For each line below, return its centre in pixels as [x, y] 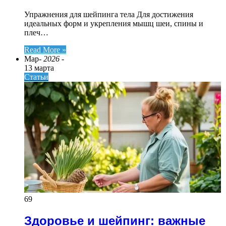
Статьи [36, 77]
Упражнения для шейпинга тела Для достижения [109, 15]
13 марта [39, 68]
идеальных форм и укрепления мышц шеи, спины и [114, 24]
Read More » [45, 50]
